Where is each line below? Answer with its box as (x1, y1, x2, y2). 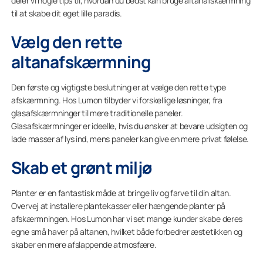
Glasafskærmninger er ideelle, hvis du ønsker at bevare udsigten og (11, 120, 248, 131)
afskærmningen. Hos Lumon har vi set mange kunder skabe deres (11, 213, 242, 224)
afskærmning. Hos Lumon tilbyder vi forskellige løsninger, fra (11, 95, 222, 106)
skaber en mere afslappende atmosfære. (11, 239, 157, 250)
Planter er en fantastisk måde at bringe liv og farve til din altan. (11, 187, 231, 198)
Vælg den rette (11, 31, 122, 53)
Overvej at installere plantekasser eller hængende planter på (11, 200, 225, 211)
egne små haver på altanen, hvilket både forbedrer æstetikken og (11, 226, 242, 237)
